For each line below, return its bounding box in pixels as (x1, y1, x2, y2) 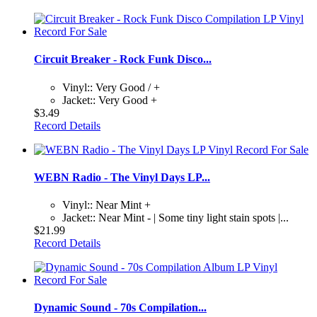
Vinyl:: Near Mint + (62, 199, 151, 212)
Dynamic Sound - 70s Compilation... (34, 301, 207, 314)
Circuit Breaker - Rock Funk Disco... (34, 53, 212, 66)
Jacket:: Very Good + (62, 93, 157, 106)
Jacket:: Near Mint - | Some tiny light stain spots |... (62, 212, 289, 224)
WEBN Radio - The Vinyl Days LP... (34, 171, 210, 183)
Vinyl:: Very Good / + (62, 81, 160, 93)
